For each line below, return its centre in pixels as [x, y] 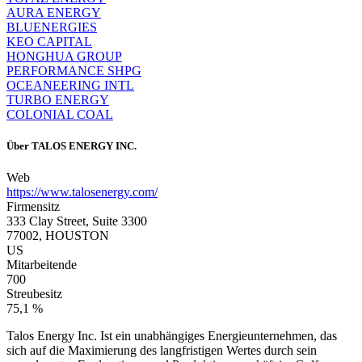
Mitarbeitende [42, 264]
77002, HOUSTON [58, 235]
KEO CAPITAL [49, 41]
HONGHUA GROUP [64, 56]
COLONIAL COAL [60, 114]
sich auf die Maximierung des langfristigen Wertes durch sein [162, 350]
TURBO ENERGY [58, 99]
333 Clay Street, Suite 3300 [77, 221]
